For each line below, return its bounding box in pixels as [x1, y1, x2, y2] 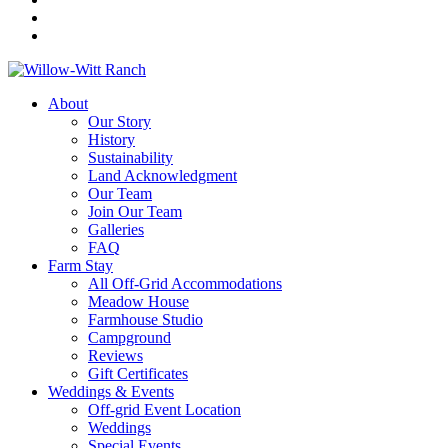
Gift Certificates [88, 365, 188, 382]
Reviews [88, 347, 143, 364]
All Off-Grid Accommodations [88, 275, 282, 292]
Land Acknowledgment [88, 167, 237, 184]
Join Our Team [88, 203, 182, 220]
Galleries [88, 221, 144, 238]
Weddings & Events [48, 383, 174, 400]
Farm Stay [48, 257, 113, 274]
